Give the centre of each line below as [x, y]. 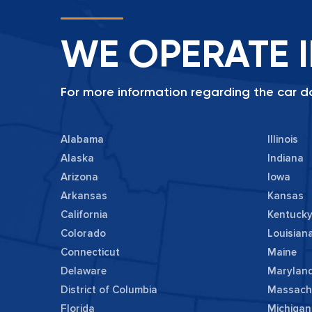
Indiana [285, 158]
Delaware [84, 271]
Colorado [83, 234]
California [84, 215]
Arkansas [84, 196]
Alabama [82, 140]
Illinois [282, 140]
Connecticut [90, 252]
